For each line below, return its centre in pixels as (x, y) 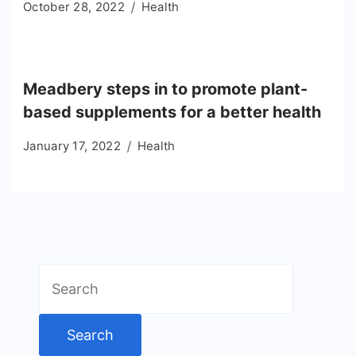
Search (62, 276)
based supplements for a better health (172, 112)
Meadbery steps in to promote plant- (165, 89)
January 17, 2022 (72, 146)
